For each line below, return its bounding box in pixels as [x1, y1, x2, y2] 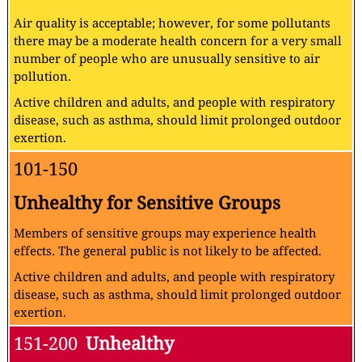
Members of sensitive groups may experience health [14, 225, 317, 242]
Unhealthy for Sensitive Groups [14, 191, 280, 215]
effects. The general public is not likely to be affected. [14, 242, 322, 259]
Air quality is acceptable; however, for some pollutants [14, 15, 330, 32]
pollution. [14, 68, 71, 85]
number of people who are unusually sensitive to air [14, 50, 320, 67]
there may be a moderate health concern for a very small [14, 32, 342, 49]
